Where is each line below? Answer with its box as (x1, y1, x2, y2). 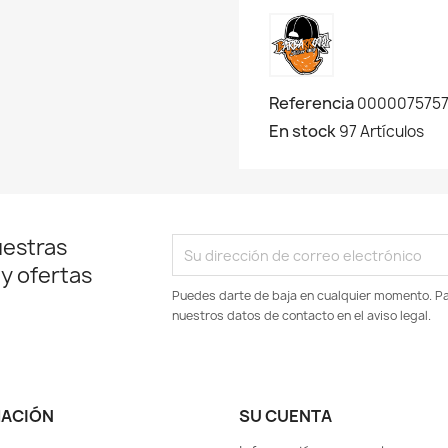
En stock (269, 120, 336, 143)
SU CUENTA (239, 405, 332, 428)
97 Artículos (339, 121, 424, 143)
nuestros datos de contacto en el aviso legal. (172, 307, 432, 325)
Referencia (269, 92, 354, 115)
